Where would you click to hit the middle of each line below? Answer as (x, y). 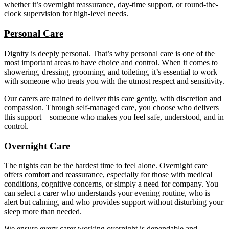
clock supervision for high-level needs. (66, 14)
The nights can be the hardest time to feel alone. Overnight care (106, 166)
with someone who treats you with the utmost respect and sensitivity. (114, 81)
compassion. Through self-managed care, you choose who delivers (111, 107)
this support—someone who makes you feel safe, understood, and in (114, 117)
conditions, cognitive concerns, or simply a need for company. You (111, 184)
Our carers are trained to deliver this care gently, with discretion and (113, 98)
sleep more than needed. (43, 212)
